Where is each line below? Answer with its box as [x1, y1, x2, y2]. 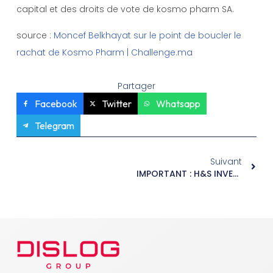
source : [16, 29, 54, 41]
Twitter [101, 97, 132, 110]
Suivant [210, 155, 243, 168]
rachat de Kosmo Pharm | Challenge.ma [16, 46, 193, 58]
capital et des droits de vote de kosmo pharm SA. [16, 3, 234, 16]
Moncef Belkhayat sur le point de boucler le [53, 29, 241, 41]
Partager [118, 80, 155, 93]
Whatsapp [155, 97, 200, 110]
